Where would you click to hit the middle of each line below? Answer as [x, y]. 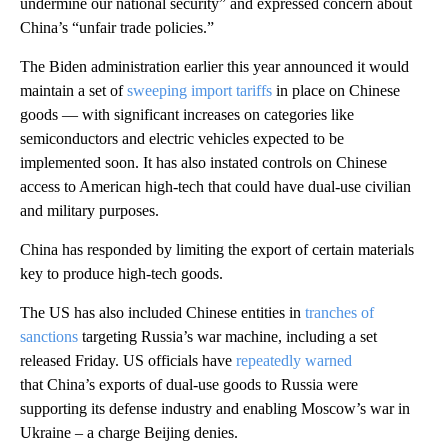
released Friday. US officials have [128, 360]
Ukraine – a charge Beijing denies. [129, 432]
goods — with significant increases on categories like [187, 114]
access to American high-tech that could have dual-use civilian [215, 186]
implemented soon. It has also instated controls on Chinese [203, 162]
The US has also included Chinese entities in [162, 312]
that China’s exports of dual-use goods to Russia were [189, 384]
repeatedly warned [294, 360]
